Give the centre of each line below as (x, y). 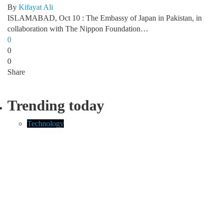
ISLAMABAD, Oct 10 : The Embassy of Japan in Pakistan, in (105, 18)
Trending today (56, 105)
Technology (45, 123)
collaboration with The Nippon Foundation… (78, 28)
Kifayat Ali (36, 7)
